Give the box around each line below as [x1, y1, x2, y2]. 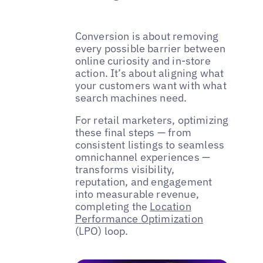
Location [150, 199, 191, 213]
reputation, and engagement [75, 174, 213, 188]
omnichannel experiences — [75, 150, 211, 164]
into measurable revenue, [75, 187, 199, 201]
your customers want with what [75, 79, 227, 93]
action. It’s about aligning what [75, 66, 224, 80]
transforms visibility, [75, 162, 175, 176]
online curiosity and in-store [75, 54, 211, 68]
